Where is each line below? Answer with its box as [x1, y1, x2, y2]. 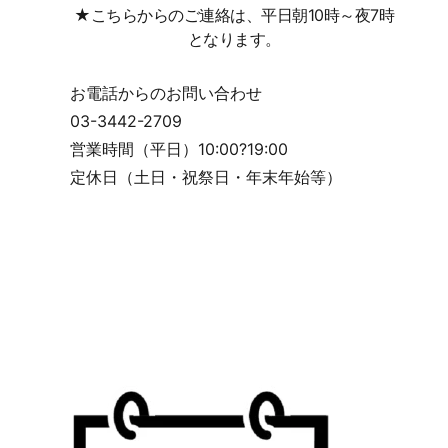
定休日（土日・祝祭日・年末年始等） [70, 166, 343, 187]
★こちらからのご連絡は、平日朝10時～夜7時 [74, 4, 395, 25]
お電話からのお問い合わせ [70, 82, 263, 103]
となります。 [187, 28, 281, 49]
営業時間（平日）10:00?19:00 [70, 138, 289, 159]
